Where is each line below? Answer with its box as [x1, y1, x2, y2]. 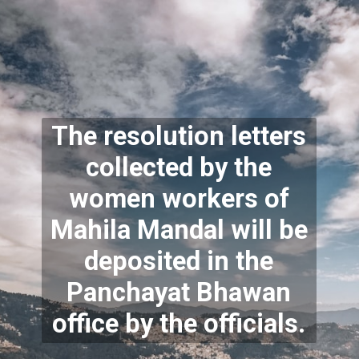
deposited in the [84, 246, 274, 277]
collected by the [86, 152, 272, 184]
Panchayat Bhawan [67, 277, 292, 309]
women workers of [68, 184, 289, 215]
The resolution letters [51, 121, 307, 152]
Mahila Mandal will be [50, 215, 308, 246]
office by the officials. [52, 309, 306, 340]
